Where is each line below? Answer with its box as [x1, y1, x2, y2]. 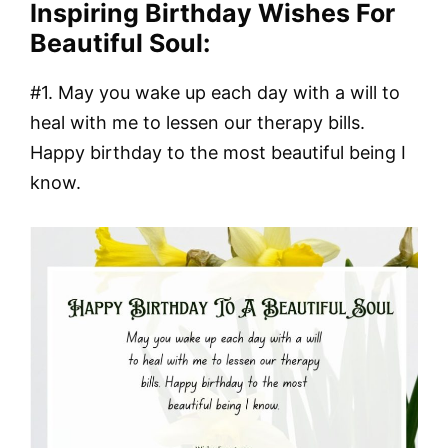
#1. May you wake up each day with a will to [30, 82, 400, 104]
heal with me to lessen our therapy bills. [30, 112, 365, 134]
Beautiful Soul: [30, 28, 210, 59]
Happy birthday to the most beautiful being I [30, 142, 406, 164]
